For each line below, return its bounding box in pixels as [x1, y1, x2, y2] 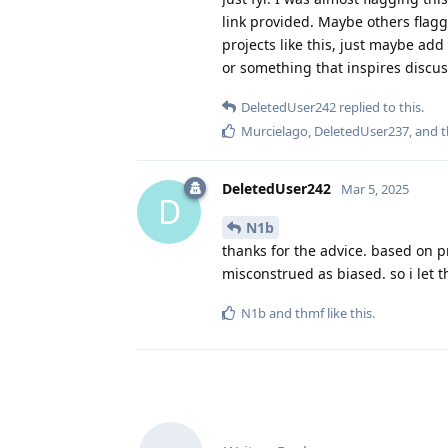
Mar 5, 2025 [341, 179, 409, 198]
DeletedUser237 [314, 121, 409, 140]
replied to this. [336, 97, 424, 116]
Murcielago [241, 121, 308, 140]
